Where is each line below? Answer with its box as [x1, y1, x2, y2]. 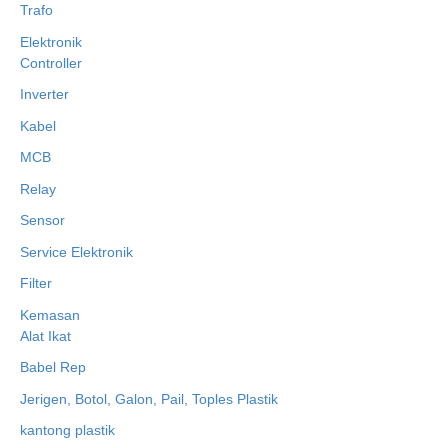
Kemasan [20, 306, 80, 323]
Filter [20, 275, 52, 292]
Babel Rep [20, 359, 86, 376]
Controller [20, 54, 82, 71]
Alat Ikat [20, 327, 71, 344]
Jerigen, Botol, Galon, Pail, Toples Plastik [20, 390, 278, 407]
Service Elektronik [20, 243, 133, 260]
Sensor [20, 212, 65, 229]
